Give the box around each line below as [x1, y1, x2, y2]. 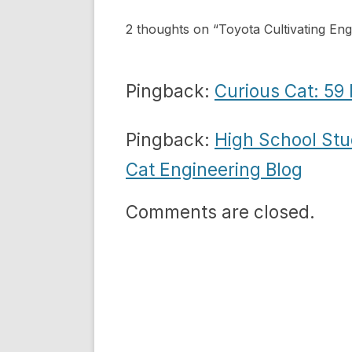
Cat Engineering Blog [126, 159, 302, 180]
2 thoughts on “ [126, 21, 218, 37]
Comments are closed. [126, 201, 315, 222]
